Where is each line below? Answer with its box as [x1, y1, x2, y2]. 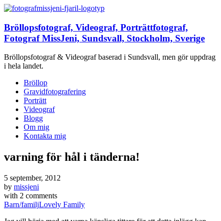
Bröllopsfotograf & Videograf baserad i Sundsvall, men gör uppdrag [4, 53, 216, 62]
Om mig [24, 123, 49, 132]
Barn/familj [4, 200, 39, 209]
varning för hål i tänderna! [4, 150, 140, 164]
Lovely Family [39, 200, 85, 209]
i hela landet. [4, 62, 43, 71]
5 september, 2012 [4, 174, 61, 183]
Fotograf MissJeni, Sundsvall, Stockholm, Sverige [4, 33, 205, 43]
